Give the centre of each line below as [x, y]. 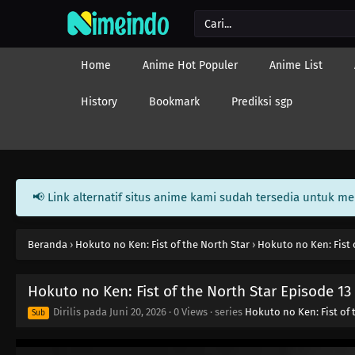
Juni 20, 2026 [138, 312]
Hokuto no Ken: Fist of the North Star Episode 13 [189, 291]
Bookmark [174, 102]
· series [226, 312]
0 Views [191, 312]
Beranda [48, 244]
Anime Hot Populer [190, 65]
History [99, 102]
